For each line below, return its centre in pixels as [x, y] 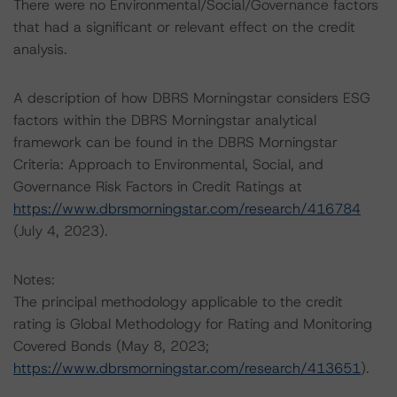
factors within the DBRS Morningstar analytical [165, 120]
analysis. [40, 49]
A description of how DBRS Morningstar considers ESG [192, 98]
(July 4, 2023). [61, 231]
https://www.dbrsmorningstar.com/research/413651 [187, 368]
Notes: [34, 280]
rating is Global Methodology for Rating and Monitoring [193, 324]
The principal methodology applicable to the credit [178, 302]
